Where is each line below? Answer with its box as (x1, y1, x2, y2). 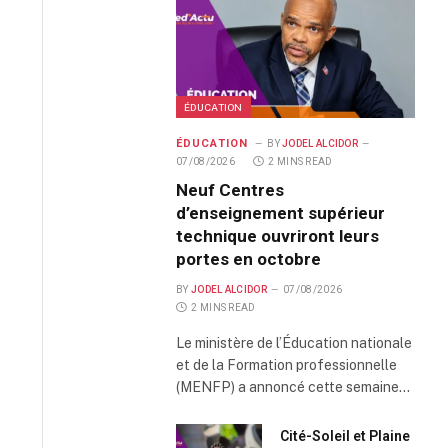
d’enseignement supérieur (176, 202, 385, 223)
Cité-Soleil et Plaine (280, 427, 411, 444)
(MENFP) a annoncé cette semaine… (176, 378, 410, 395)
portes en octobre (176, 248, 321, 269)
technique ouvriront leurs (176, 225, 379, 246)
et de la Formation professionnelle (176, 356, 397, 373)
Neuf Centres (176, 179, 284, 200)
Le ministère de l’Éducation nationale (176, 334, 412, 351)
